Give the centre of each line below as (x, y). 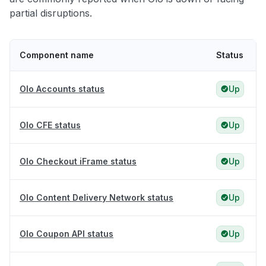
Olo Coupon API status (66, 234)
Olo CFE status (50, 125)
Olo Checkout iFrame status (78, 161)
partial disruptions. (51, 13)
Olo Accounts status (62, 89)
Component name (57, 55)
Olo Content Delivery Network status (96, 198)
